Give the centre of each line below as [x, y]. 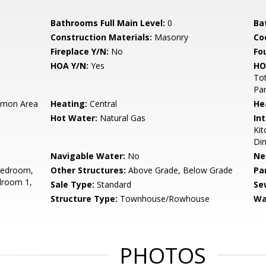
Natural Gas [122, 118]
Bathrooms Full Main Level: [108, 23]
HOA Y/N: [70, 66]
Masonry [170, 37]
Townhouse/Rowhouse [164, 199]
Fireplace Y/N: [80, 51]
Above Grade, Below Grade [180, 170]
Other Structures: [88, 170]
